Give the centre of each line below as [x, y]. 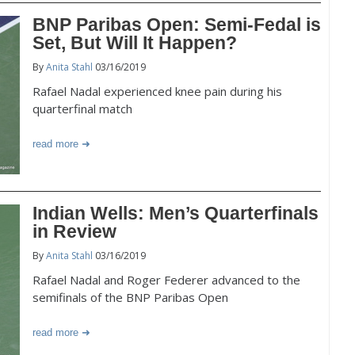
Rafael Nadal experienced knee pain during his [157, 91]
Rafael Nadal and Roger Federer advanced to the [166, 280]
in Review [74, 231]
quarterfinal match [82, 109]
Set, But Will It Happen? [135, 43]
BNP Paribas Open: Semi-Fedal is [177, 25]
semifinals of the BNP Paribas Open [130, 297]
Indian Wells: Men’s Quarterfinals [176, 213]
